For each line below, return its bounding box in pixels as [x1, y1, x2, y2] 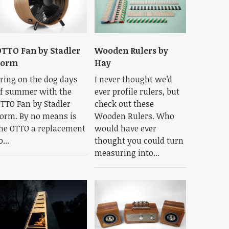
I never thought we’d [94, 73, 172, 85]
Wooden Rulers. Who [94, 110, 174, 122]
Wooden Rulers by [94, 44, 168, 56]
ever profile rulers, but [94, 85, 179, 97]
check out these [94, 98, 154, 109]
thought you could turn [94, 134, 184, 146]
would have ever [94, 122, 156, 134]
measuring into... [94, 147, 159, 158]
